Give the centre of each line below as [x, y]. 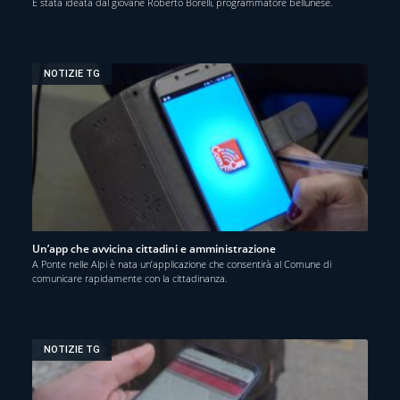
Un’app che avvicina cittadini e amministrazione [154, 248]
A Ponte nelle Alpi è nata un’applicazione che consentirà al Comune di [182, 263]
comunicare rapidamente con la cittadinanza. [130, 278]
